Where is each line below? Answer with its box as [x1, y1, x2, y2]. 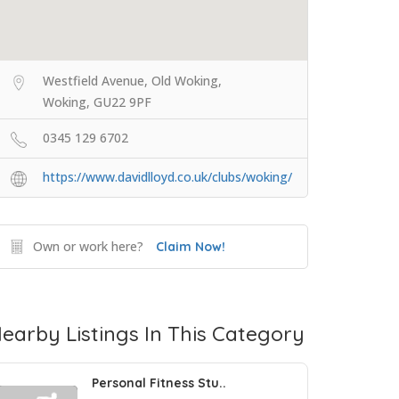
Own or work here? [33, 238, 143, 256]
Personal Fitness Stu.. [92, 375, 226, 392]
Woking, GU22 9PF [43, 94, 151, 111]
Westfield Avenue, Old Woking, [43, 72, 222, 90]
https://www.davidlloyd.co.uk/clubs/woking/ [43, 168, 292, 186]
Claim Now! [156, 239, 225, 256]
